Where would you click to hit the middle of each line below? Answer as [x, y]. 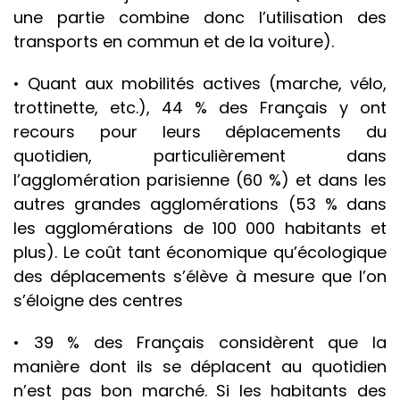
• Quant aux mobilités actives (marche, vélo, [200, 84]
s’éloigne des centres [98, 301]
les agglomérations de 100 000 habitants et [200, 229]
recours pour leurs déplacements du [200, 132]
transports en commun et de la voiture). [174, 42]
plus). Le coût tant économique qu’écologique [200, 253]
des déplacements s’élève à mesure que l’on [200, 277]
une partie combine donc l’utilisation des [200, 18]
